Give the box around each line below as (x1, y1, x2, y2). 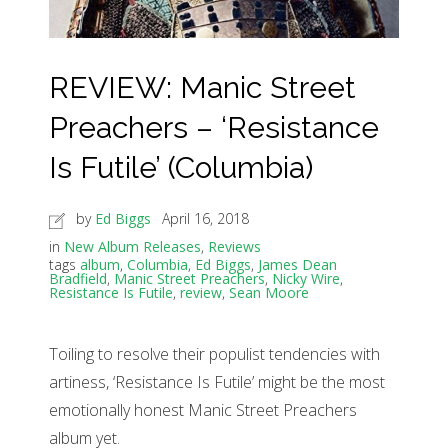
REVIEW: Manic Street (49, 70, 356, 106)
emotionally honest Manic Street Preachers (49, 399, 357, 422)
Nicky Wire (272, 269, 340, 289)
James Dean (258, 255, 337, 275)
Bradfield (49, 269, 107, 289)
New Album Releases (64, 237, 201, 257)
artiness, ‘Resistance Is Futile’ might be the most (49, 371, 385, 394)
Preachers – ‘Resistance (49, 110, 379, 146)
